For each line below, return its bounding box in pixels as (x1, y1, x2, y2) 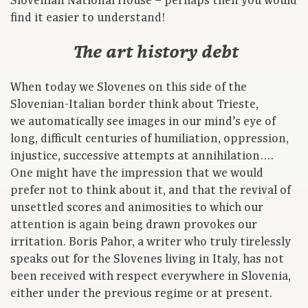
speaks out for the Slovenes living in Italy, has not (10, 252, 284, 267)
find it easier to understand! (10, 10, 165, 26)
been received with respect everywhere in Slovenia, (10, 269, 291, 285)
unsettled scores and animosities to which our (10, 200, 263, 216)
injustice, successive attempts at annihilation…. (10, 148, 274, 164)
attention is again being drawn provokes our (10, 217, 257, 233)
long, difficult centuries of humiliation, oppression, (10, 131, 289, 147)
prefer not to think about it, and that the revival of (10, 183, 291, 199)
